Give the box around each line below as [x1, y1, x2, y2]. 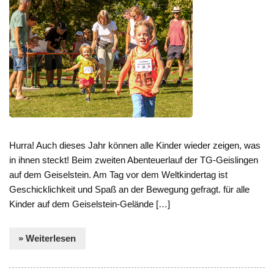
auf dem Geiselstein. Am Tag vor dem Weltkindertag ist [9, 169, 228, 180]
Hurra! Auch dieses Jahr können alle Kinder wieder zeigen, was [9, 139, 261, 150]
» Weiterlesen [18, 233, 76, 244]
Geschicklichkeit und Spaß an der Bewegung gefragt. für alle [9, 183, 250, 194]
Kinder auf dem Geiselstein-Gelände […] [9, 198, 171, 209]
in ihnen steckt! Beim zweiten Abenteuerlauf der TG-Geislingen [9, 154, 259, 165]
